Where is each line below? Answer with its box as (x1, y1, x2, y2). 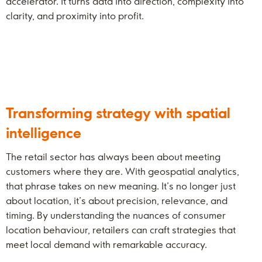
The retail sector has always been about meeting (6, 151, 220, 163)
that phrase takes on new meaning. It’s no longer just (6, 180, 236, 192)
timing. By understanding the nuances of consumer (6, 209, 226, 221)
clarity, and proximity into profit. (6, 10, 144, 22)
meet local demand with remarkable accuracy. (6, 239, 207, 250)
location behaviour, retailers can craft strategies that (6, 224, 236, 236)
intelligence (6, 124, 81, 142)
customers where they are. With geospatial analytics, (6, 166, 239, 177)
